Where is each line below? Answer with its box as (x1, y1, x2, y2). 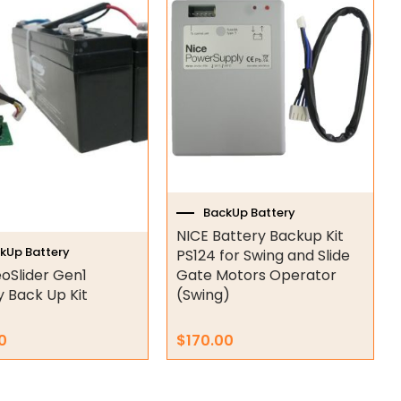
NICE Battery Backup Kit (175, 225, 344, 246)
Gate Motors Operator (175, 264, 337, 286)
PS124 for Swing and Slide (175, 244, 350, 266)
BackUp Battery (202, 204, 295, 222)
